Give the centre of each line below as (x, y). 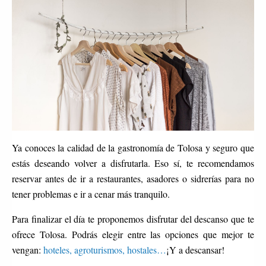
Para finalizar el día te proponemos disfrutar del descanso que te (133, 219)
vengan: (28, 250)
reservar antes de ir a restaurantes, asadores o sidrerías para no (133, 179)
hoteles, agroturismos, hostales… (105, 250)
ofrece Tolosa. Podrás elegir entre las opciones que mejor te (133, 235)
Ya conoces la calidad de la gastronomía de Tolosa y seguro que (133, 148)
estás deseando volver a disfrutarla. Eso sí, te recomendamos (133, 163)
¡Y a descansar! (195, 250)
